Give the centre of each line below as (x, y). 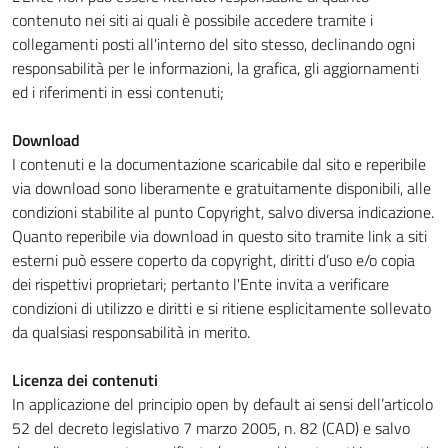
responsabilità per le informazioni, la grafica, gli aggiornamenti (215, 68)
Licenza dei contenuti (85, 380)
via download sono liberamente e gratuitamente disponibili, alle (221, 188)
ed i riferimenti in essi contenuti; (118, 92)
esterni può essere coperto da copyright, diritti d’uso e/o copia (213, 260)
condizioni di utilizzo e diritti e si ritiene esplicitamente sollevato (221, 308)
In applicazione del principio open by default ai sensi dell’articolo (222, 404)
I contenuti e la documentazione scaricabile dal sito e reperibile (219, 164)
